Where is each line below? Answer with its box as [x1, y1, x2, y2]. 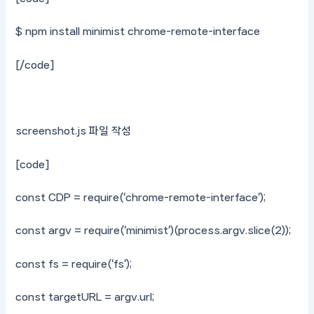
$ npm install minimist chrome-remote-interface [15, 26, 261, 38]
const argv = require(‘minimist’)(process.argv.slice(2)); [15, 225, 292, 237]
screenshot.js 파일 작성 [15, 125, 132, 137]
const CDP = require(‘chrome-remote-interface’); [15, 192, 266, 204]
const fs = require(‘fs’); [15, 258, 132, 270]
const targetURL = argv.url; [15, 292, 155, 303]
